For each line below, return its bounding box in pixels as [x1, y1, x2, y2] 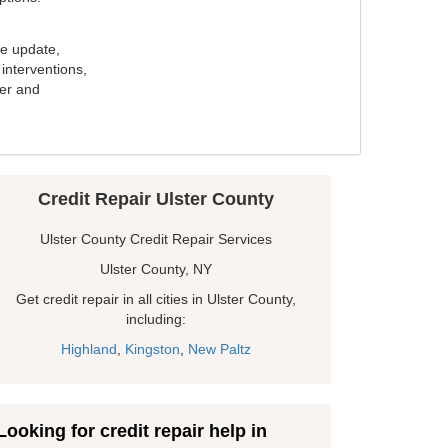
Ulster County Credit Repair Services [40, 231, 272, 248]
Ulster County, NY [100, 261, 212, 278]
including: [126, 311, 186, 328]
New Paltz [188, 341, 251, 358]
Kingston [125, 341, 180, 358]
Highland [61, 341, 117, 358]
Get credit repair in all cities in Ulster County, [16, 291, 296, 308]
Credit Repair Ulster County [38, 189, 274, 210]
